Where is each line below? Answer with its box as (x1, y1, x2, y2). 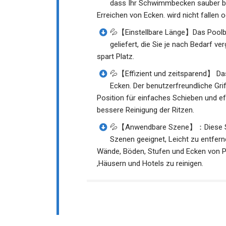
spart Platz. (97, 52, 134, 62)
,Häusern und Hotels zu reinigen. (97, 159, 203, 168)
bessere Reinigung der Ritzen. (97, 105, 194, 115)
